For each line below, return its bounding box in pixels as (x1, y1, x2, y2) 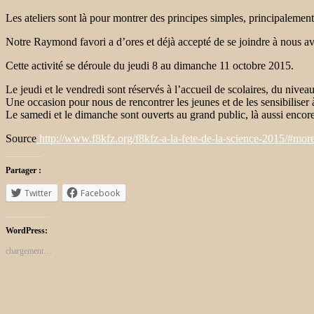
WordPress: (6, 225, 48, 235)
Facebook (81, 186, 120, 199)
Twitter (25, 186, 52, 199)
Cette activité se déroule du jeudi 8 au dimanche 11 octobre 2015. (6, 59, 294, 71)
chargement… (6, 245, 52, 256)
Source (6, 132, 36, 144)
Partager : (6, 165, 41, 175)
